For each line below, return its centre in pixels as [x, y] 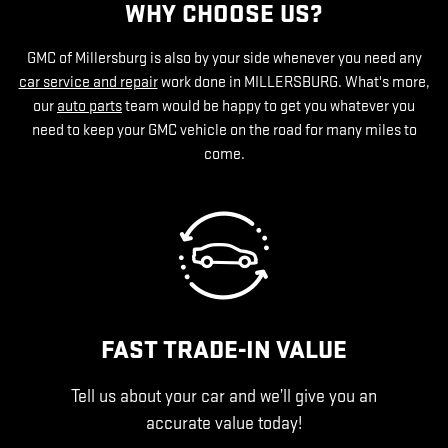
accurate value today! [224, 423]
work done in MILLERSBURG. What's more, [293, 82]
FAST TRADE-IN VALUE [224, 350]
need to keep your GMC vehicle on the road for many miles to [224, 130]
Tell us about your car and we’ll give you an [224, 396]
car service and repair [88, 82]
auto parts [89, 106]
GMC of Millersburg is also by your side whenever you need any [224, 58]
